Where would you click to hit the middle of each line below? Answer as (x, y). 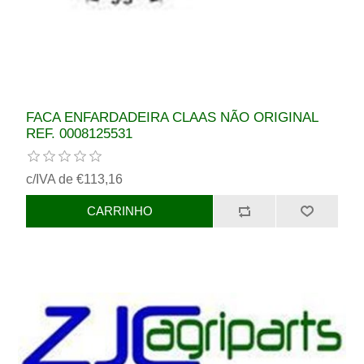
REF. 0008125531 (80, 133)
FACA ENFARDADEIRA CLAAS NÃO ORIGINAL (172, 117)
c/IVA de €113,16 (75, 179)
